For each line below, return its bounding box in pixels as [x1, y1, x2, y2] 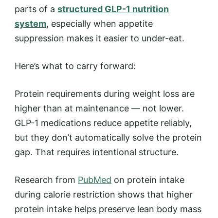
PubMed [78, 174, 111, 185]
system [15, 18, 46, 29]
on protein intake [111, 174, 184, 185]
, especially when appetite [46, 18, 153, 29]
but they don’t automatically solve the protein [15, 132, 202, 143]
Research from [15, 174, 78, 185]
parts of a [15, 3, 57, 14]
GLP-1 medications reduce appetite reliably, [15, 117, 192, 128]
